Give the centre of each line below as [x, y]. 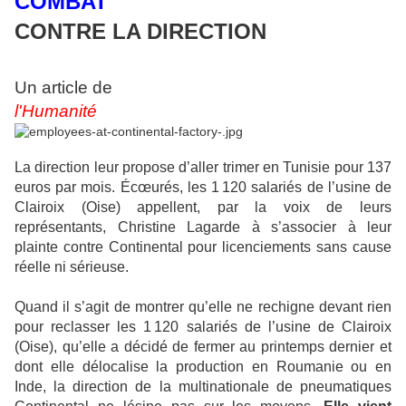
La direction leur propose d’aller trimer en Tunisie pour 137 [203, 168]
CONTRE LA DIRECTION [140, 32]
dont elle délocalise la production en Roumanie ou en [203, 367]
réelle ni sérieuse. [72, 267]
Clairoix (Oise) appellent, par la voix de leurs [203, 208]
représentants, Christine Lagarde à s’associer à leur [203, 227]
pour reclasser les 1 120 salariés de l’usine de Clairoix [203, 327]
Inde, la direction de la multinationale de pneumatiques [203, 387]
